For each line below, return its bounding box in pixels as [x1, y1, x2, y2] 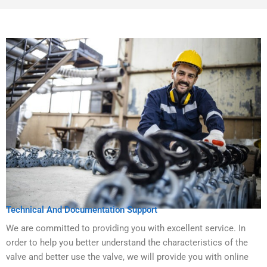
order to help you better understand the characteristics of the [6, 237, 248, 248]
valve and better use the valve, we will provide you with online [6, 251, 249, 262]
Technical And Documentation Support [6, 204, 157, 215]
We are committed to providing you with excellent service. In [6, 222, 246, 234]
